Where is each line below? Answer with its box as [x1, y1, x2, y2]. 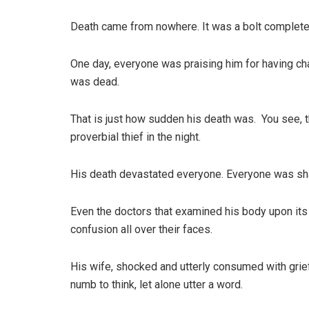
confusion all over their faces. [70, 223, 212, 237]
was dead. [70, 75, 119, 89]
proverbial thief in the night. [70, 130, 201, 144]
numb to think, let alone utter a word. [70, 278, 243, 292]
